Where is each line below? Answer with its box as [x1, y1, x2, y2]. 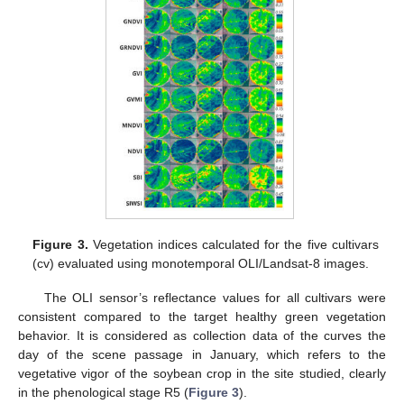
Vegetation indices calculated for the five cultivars [87, 236, 379, 252]
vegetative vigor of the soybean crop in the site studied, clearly [18, 365, 386, 381]
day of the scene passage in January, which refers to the [18, 346, 386, 362]
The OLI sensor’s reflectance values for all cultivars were [43, 289, 386, 305]
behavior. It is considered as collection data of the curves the [18, 327, 386, 343]
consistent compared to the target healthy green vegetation [18, 308, 386, 324]
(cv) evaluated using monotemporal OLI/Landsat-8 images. [32, 255, 370, 271]
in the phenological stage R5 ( [18, 384, 188, 399]
